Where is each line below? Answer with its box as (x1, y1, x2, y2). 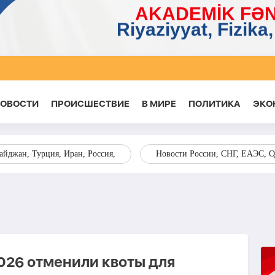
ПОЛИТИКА (188, 98, 241, 109)
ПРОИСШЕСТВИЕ (50, 98, 130, 109)
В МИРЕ (141, 98, 176, 109)
